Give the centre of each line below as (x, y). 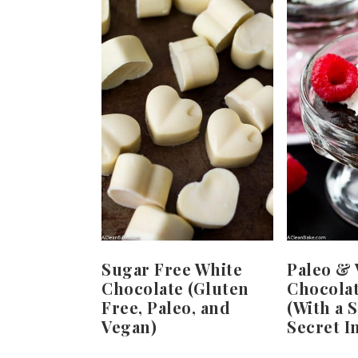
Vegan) (129, 326)
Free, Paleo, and (166, 307)
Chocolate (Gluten (175, 288)
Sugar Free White (172, 268)
